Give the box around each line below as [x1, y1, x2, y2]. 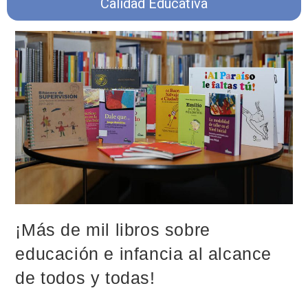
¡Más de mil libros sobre [15, 220, 210, 240]
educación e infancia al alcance [15, 244, 272, 264]
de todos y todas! [15, 268, 155, 288]
